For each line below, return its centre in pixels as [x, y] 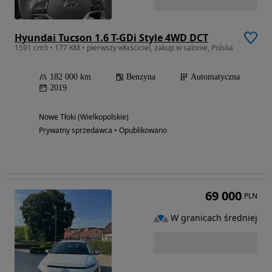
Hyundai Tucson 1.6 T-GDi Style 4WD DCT [111, 37]
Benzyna [141, 76]
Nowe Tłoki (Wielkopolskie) [84, 117]
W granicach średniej [214, 218]
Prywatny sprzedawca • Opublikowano [103, 130]
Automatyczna [215, 76]
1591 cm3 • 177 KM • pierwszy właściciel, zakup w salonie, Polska [124, 47]
